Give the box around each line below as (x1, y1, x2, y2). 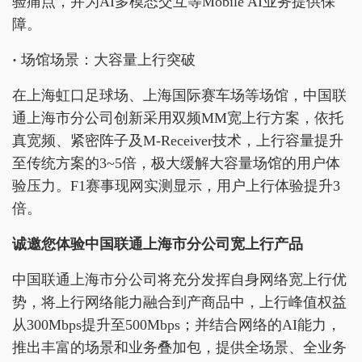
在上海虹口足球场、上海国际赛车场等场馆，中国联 (12, 87, 347, 104)
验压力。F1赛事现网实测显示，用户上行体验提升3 (12, 178, 340, 195)
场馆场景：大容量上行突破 (21, 52, 196, 69)
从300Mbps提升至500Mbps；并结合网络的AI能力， (12, 317, 341, 334)
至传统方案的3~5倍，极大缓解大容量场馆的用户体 (12, 155, 340, 172)
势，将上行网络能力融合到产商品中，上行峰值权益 (12, 294, 347, 311)
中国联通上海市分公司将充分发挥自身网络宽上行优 (12, 271, 347, 288)
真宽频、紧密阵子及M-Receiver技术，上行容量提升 (12, 133, 343, 149)
